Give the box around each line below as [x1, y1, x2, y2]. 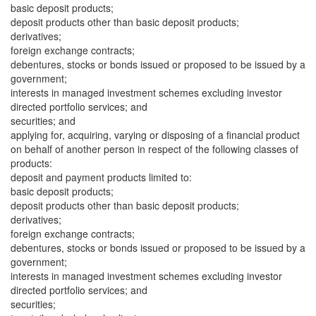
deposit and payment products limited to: [11, 170, 192, 184]
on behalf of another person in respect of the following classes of [11, 142, 298, 156]
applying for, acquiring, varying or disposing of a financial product [11, 128, 300, 142]
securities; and [11, 114, 75, 128]
